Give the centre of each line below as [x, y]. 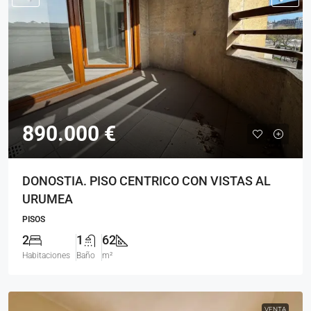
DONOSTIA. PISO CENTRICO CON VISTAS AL [146, 181]
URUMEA [48, 199]
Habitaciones [46, 255]
